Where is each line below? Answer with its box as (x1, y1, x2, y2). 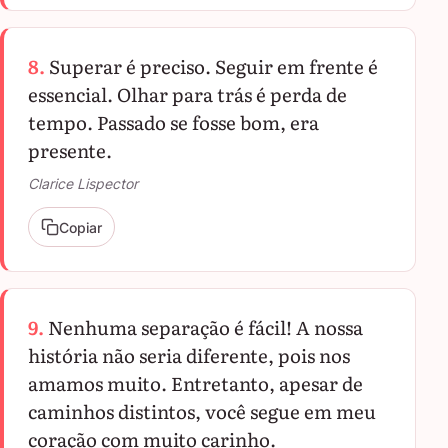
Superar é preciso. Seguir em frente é (49, 52, 378, 80)
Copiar (59, 218, 102, 236)
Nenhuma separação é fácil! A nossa (48, 313, 363, 341)
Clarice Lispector (28, 175, 138, 192)
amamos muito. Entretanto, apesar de (28, 369, 363, 397)
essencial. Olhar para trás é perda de (28, 80, 347, 108)
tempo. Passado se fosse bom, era (28, 108, 319, 136)
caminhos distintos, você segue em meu (28, 397, 376, 425)
